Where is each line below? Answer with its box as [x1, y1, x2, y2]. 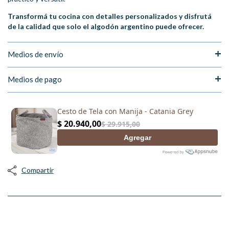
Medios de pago [8, 75, 62, 84]
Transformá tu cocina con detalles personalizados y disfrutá [8, 12, 212, 20]
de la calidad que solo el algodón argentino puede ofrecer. [8, 22, 204, 31]
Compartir [21, 166, 54, 174]
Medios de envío [8, 50, 63, 59]
